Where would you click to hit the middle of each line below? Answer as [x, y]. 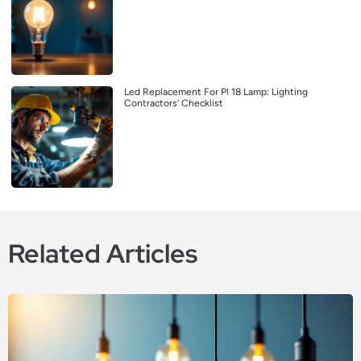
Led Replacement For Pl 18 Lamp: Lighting [216, 91]
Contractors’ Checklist [174, 103]
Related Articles [103, 253]
